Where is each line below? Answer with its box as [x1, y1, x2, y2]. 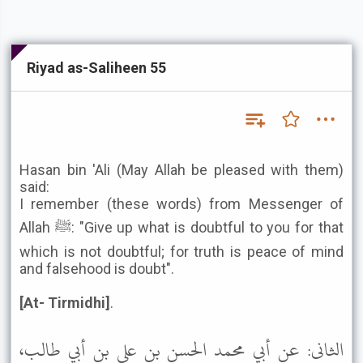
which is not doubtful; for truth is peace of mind [19, 243, 344, 260]
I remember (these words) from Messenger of [19, 195, 344, 212]
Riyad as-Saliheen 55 [27, 59, 166, 76]
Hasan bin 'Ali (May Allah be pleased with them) [19, 161, 344, 178]
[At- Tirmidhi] [19, 294, 110, 311]
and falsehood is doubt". [19, 260, 174, 277]
